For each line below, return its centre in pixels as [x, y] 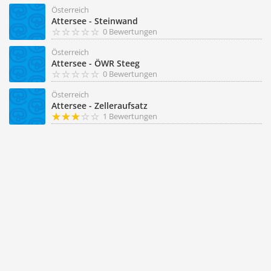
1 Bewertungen [130, 116]
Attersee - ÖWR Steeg [96, 63]
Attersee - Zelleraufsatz [100, 106]
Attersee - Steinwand [95, 21]
